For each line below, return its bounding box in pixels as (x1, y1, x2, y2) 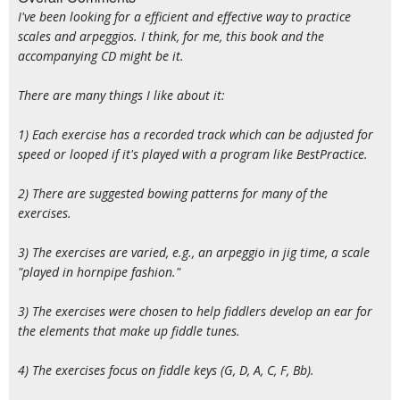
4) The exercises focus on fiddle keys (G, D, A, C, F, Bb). (18, 362, 314, 379)
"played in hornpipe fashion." (18, 263, 180, 280)
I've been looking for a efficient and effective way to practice (18, 8, 351, 25)
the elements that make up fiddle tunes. (18, 322, 240, 339)
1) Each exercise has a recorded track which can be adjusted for (18, 126, 373, 143)
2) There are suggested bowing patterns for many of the (18, 185, 328, 202)
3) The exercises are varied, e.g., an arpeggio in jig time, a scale (18, 244, 370, 261)
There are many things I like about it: (18, 87, 225, 104)
